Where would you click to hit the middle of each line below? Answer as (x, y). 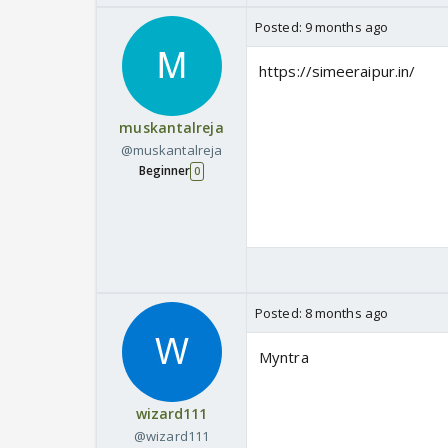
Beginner (164, 171)
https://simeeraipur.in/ (337, 71)
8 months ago (346, 313)
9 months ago (346, 27)
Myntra (284, 357)
